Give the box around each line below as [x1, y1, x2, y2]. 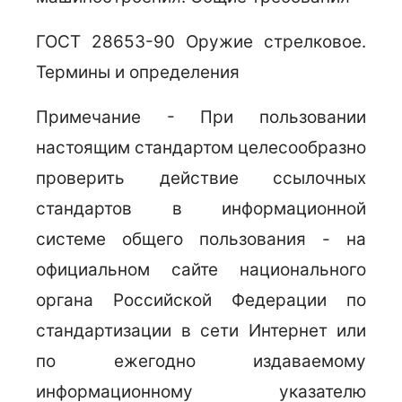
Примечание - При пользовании [36, 107, 366, 127]
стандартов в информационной [36, 198, 366, 219]
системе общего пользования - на [36, 229, 366, 249]
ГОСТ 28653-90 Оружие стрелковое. [36, 31, 366, 52]
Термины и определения [36, 62, 240, 83]
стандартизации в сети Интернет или [36, 320, 366, 341]
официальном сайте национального [36, 259, 366, 280]
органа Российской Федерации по [36, 290, 366, 310]
